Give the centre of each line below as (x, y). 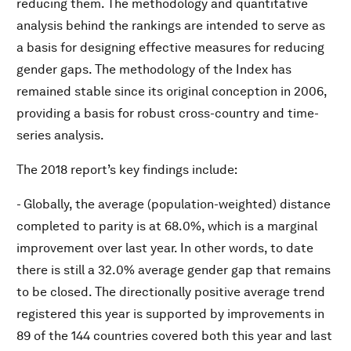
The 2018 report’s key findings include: (127, 170)
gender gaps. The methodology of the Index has (154, 69)
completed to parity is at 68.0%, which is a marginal (167, 226)
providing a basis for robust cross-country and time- (168, 113)
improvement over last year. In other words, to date (165, 248)
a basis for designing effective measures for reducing (170, 47)
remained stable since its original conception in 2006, (172, 91)
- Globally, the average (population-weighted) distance (174, 204)
